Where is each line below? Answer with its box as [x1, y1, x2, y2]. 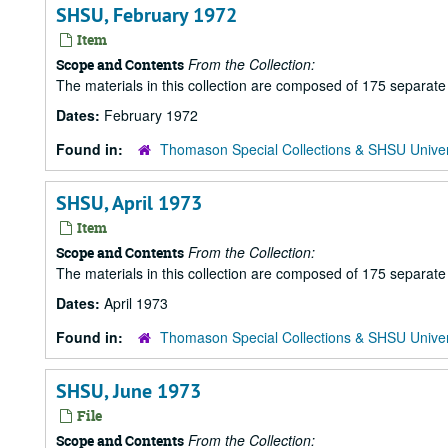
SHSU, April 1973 [56, 190, 202, 216]
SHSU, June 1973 [56, 378, 201, 404]
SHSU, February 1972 [56, 2, 237, 28]
